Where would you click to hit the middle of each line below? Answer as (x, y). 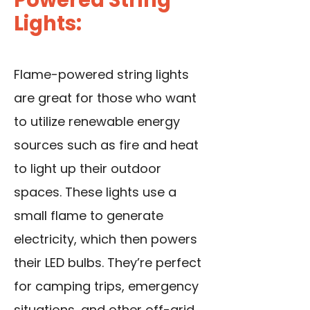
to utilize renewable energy (97, 121)
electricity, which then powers (106, 239)
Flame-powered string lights (101, 74)
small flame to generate (89, 215)
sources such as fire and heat (106, 145)
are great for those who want (105, 98)
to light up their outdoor (88, 168)
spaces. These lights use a (95, 192)
